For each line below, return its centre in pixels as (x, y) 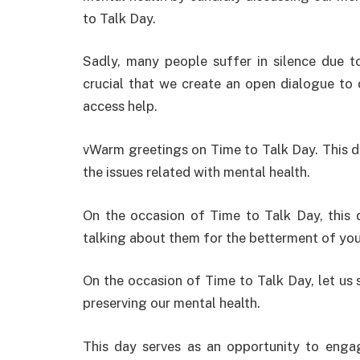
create (201, 84)
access (104, 106)
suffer (232, 61)
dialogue (307, 84)
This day (113, 346)
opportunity (264, 346)
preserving (115, 303)
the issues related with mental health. (196, 172)
